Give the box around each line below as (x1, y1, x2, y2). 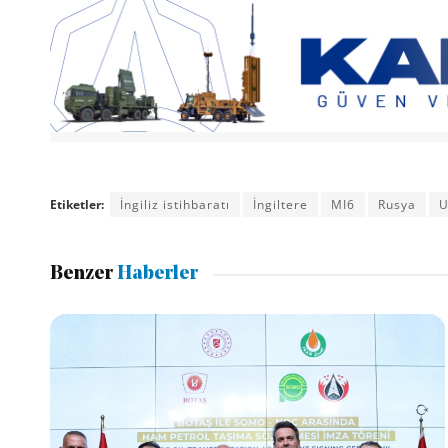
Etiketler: (49, 195, 104, 213)
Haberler (112, 265, 198, 285)
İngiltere (252, 195, 308, 213)
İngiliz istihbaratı (119, 195, 230, 213)
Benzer (49, 265, 113, 285)
